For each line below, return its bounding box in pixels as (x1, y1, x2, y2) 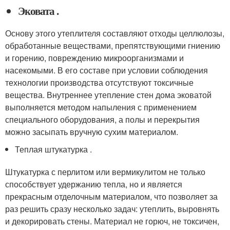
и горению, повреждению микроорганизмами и (5, 51, 184, 64)
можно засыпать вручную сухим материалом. (5, 125, 178, 138)
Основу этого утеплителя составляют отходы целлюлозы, (5, 27, 224, 39)
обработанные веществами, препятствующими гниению (5, 39, 220, 51)
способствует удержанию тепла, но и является (5, 178, 182, 190)
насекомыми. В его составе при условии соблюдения (5, 64, 208, 76)
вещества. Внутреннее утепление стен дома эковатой (5, 88, 212, 101)
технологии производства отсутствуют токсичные (5, 76, 194, 88)
